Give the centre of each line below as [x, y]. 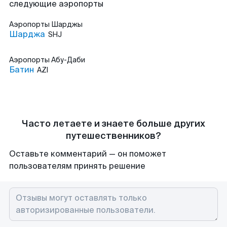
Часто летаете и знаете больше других [113, 124]
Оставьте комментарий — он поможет [88, 154]
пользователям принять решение [77, 166]
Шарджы [67, 24]
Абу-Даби [68, 60]
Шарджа [27, 34]
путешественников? [113, 136]
